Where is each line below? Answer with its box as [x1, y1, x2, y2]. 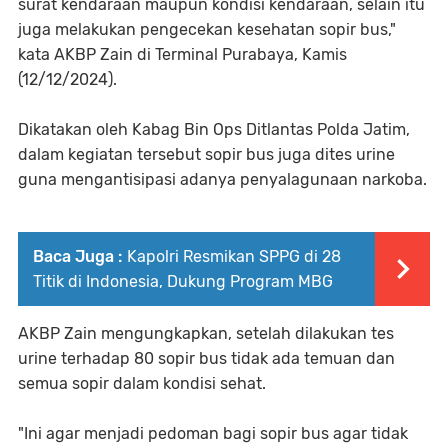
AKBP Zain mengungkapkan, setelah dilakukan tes [18, 323, 394, 343]
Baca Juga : [33, 246, 122, 266]
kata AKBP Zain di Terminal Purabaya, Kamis [18, 44, 347, 64]
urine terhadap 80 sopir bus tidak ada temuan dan [18, 348, 395, 368]
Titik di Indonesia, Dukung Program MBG [33, 271, 333, 291]
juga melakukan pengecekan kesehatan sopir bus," [18, 19, 396, 39]
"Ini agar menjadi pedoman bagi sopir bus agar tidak [18, 423, 408, 443]
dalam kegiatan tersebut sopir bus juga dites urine [18, 144, 395, 164]
